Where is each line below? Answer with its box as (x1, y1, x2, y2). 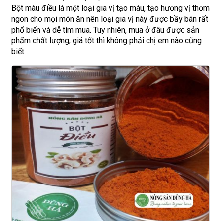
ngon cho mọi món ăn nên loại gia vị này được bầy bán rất (11, 14, 208, 24)
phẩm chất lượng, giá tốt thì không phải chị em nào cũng (11, 36, 202, 45)
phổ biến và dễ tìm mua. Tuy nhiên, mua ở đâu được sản (11, 25, 199, 35)
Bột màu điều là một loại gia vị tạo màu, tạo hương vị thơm (11, 3, 210, 13)
